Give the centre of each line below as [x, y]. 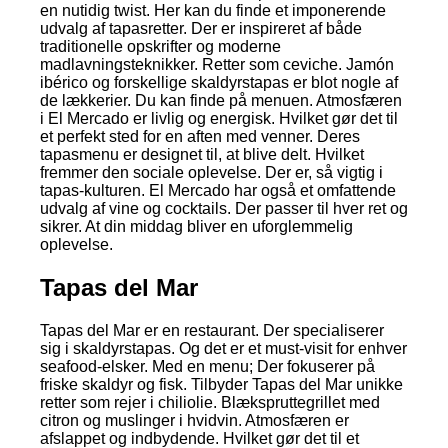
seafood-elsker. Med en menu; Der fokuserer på [207, 366]
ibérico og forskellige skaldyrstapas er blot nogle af [219, 82]
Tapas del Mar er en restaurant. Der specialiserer [212, 330]
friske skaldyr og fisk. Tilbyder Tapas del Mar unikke [221, 384]
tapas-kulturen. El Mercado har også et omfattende [218, 190]
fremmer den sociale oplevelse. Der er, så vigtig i [211, 172]
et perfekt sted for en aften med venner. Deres [200, 136]
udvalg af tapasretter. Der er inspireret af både [201, 28]
